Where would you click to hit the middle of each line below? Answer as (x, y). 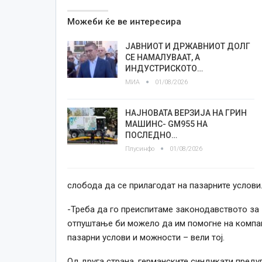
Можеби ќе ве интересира (124, 21)
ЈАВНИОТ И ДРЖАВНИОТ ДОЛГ (187, 46)
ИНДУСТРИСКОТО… (164, 68)
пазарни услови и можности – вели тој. (146, 237)
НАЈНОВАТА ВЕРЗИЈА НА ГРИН (186, 113)
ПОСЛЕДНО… (151, 135)
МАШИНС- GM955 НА (166, 124)
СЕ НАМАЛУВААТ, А (162, 57)
